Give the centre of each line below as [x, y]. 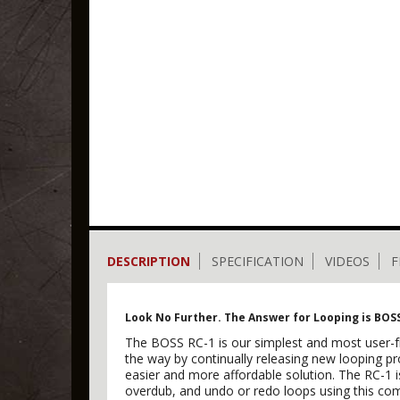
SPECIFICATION [258, 261]
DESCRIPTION [149, 261]
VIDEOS [347, 261]
